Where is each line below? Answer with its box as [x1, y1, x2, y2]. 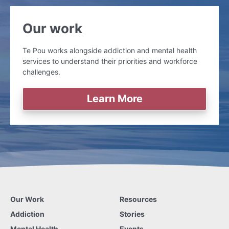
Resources [119, 194, 157, 203]
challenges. [22, 67, 60, 76]
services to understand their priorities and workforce [22, 56, 197, 65]
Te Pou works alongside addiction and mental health [22, 45, 197, 55]
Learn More [86, 92, 143, 105]
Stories [119, 209, 145, 218]
